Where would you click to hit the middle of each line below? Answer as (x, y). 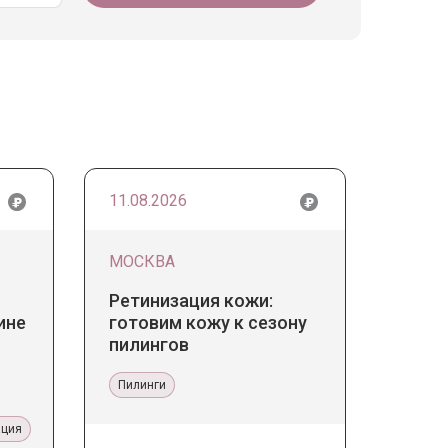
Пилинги (141, 384)
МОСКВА (141, 261)
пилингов (148, 344)
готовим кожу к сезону (207, 322)
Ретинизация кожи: (190, 300)
